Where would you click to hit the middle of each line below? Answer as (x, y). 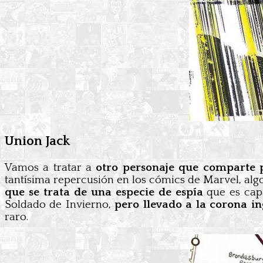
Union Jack (37, 141)
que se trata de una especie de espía (106, 193)
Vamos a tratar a (50, 168)
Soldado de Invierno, (60, 205)
